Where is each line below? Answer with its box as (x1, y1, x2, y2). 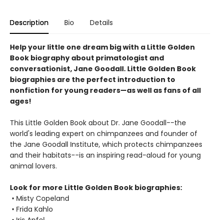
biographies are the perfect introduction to (10, 75, 175, 84)
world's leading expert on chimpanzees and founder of (10, 129, 197, 138)
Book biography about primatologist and (10, 53, 164, 63)
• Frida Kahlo (10, 204, 53, 214)
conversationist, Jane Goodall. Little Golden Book (10, 64, 196, 74)
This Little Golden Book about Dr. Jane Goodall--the (10, 118, 186, 128)
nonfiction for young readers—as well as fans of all (10, 85, 201, 95)
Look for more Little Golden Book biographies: (10, 183, 182, 192)
